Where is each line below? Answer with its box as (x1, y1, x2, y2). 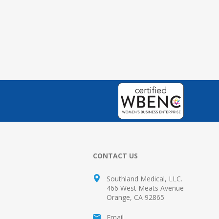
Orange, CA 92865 (107, 193, 164, 202)
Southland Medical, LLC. (107, 174, 182, 183)
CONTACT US (93, 151, 138, 160)
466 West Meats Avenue (107, 183, 184, 193)
